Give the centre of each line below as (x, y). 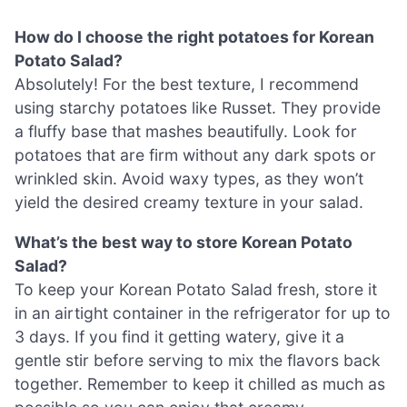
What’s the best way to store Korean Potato (184, 242)
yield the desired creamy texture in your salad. (189, 203)
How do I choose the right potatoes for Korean (194, 37)
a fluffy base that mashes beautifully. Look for (186, 132)
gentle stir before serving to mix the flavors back (198, 360)
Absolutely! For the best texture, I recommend (187, 84)
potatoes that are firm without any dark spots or (195, 155)
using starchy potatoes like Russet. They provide (198, 108)
